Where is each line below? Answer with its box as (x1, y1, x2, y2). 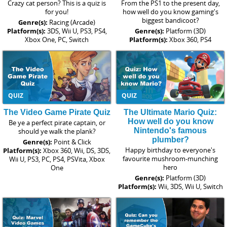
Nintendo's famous (134, 126, 207, 135)
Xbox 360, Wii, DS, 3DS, (43, 145, 110, 155)
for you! (45, 7, 68, 17)
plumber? (152, 135, 189, 144)
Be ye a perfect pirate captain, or (8, 118, 105, 127)
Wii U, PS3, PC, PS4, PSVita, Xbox (9, 154, 105, 164)
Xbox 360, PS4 (169, 35, 211, 45)
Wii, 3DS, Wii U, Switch (158, 181, 223, 191)
